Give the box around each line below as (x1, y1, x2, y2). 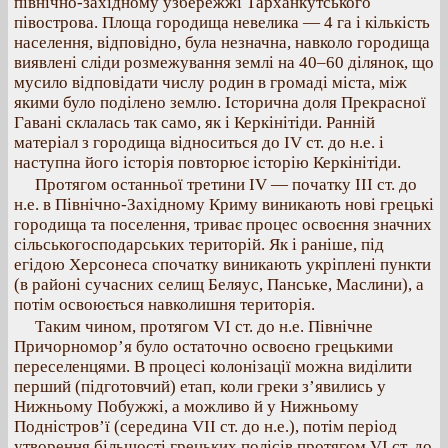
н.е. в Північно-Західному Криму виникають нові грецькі (14, 195, 434, 214)
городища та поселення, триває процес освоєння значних (14, 215, 432, 234)
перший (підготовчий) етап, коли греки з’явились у (14, 377, 386, 396)
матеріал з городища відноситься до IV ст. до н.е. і (14, 133, 384, 152)
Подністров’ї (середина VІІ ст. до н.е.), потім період (14, 417, 397, 436)
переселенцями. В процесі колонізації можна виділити (14, 357, 412, 376)
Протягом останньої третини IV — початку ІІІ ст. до (35, 175, 417, 194)
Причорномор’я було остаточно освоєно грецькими (14, 337, 393, 356)
